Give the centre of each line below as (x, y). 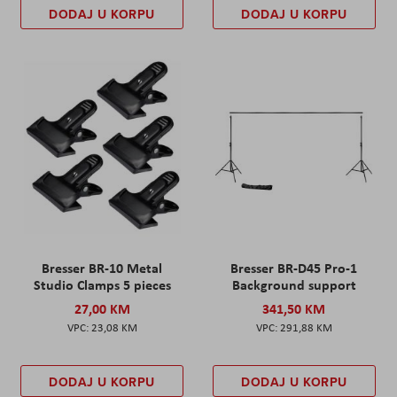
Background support (294, 285)
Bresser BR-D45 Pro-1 (294, 268)
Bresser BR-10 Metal (102, 268)
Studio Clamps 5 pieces (102, 285)
